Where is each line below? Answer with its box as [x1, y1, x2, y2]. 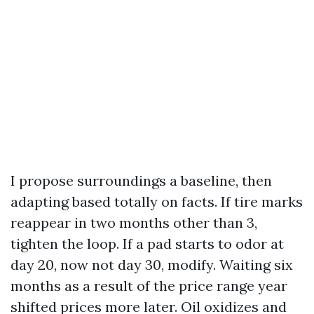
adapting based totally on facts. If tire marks [11, 193, 303, 210]
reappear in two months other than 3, [11, 214, 257, 231]
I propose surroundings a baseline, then [11, 172, 272, 189]
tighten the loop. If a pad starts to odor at [11, 235, 284, 252]
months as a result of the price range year [11, 277, 287, 294]
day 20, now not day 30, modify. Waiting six [11, 256, 293, 273]
